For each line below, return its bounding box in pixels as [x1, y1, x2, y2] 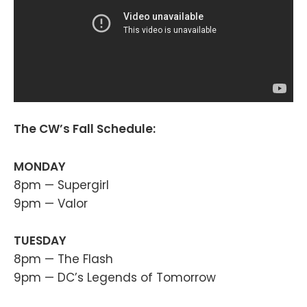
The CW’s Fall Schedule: [14, 121, 156, 138]
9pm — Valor [14, 195, 88, 212]
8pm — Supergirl [14, 176, 109, 193]
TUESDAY [14, 232, 66, 249]
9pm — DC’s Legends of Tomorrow [14, 269, 216, 286]
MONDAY [14, 158, 66, 175]
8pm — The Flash [14, 250, 113, 267]
